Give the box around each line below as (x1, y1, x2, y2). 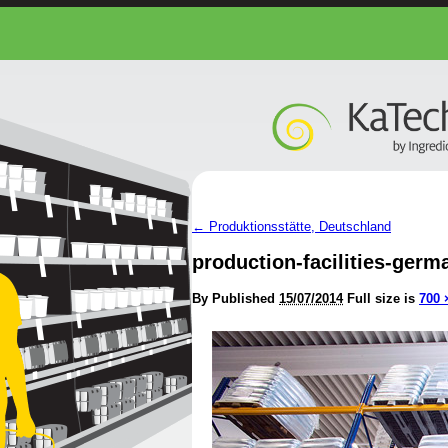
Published (212, 290, 275, 306)
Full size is (347, 290, 419, 306)
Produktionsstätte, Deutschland (205, 219, 391, 235)
